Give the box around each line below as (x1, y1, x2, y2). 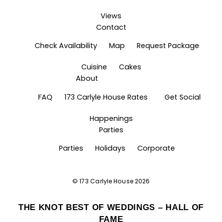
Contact (96, 22, 126, 32)
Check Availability (35, 41, 97, 51)
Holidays (95, 143, 125, 154)
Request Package (137, 41, 199, 51)
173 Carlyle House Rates (64, 92, 148, 102)
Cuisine (81, 62, 107, 72)
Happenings (89, 113, 133, 123)
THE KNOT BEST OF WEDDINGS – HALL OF (18, 202, 204, 212)
